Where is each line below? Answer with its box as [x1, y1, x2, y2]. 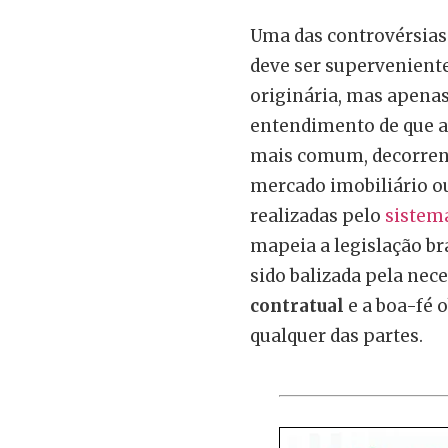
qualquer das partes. [249, 324, 423, 347]
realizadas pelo [249, 204, 385, 227]
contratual [249, 294, 344, 317]
